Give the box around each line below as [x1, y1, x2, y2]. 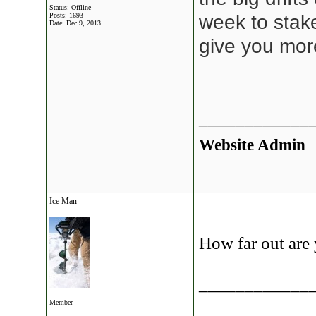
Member [49, 298, 73, 306]
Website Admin [199, 135, 305, 154]
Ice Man [49, 196, 77, 206]
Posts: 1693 [49, 11, 83, 19]
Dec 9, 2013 [66, 19, 101, 27]
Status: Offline [49, 4, 91, 11]
